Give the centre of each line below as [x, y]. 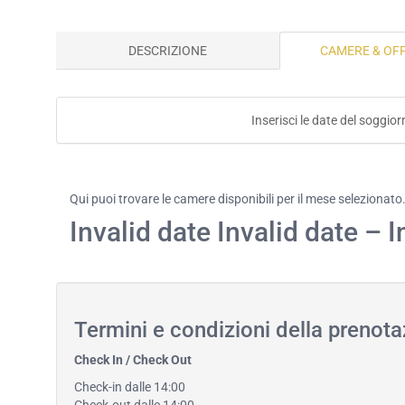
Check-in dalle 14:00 [130, 387]
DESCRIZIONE [168, 51]
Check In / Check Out [133, 360]
